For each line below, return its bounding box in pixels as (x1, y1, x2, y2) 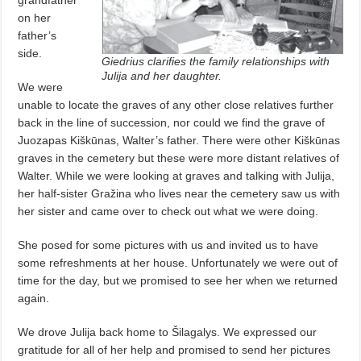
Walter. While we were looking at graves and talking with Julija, (18, 168, 335, 182)
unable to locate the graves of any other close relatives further (18, 98, 334, 111)
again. (18, 291, 50, 305)
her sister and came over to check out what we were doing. (18, 204, 319, 218)
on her (18, 10, 52, 24)
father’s (18, 28, 57, 42)
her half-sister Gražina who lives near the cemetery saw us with (18, 186, 341, 200)
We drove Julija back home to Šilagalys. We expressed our (18, 325, 317, 338)
